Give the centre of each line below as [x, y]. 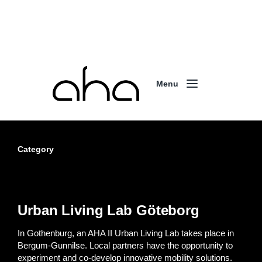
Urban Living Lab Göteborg [108, 211]
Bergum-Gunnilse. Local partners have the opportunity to [125, 246]
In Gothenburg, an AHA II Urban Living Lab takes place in [126, 233]
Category [36, 149]
